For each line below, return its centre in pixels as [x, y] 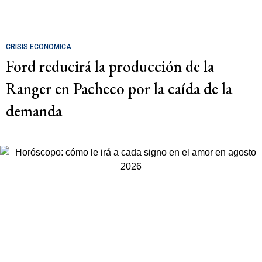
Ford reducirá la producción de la [110, 66]
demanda [34, 111]
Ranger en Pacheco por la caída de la [119, 88]
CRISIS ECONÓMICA [39, 46]
